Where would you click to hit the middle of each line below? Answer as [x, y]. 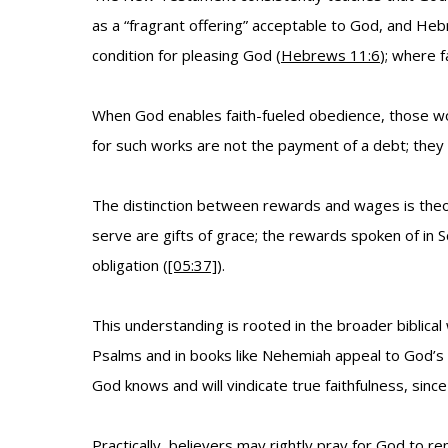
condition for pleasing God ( [186, 55]
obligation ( [130, 265]
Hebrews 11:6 [330, 55]
